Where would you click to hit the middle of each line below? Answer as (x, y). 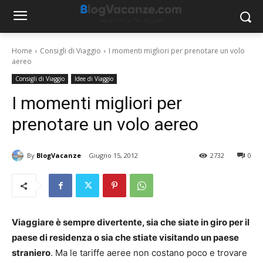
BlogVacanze (59, 155)
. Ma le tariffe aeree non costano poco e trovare (149, 253)
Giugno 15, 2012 (113, 156)
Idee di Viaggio (94, 79)
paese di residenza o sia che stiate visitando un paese (125, 238)
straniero (31, 253)
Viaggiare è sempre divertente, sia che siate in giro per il (131, 222)
